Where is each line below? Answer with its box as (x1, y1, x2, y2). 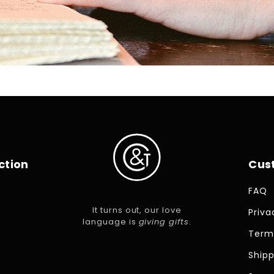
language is (82, 216, 139, 228)
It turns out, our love (92, 204, 182, 217)
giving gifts (138, 216, 190, 228)
